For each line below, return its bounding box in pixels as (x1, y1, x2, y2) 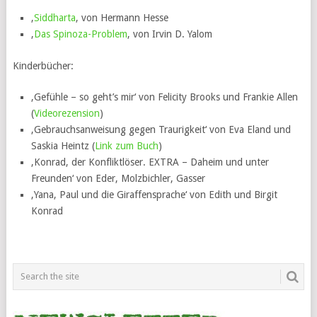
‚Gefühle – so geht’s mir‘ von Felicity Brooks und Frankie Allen (31, 91, 299, 103)
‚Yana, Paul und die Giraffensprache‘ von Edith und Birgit (31, 188, 278, 200)
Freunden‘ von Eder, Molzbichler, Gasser (31, 172, 206, 184)
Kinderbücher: (12, 59, 74, 71)
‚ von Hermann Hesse (76, 11, 169, 23)
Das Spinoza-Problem (34, 28, 128, 40)
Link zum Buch (95, 139, 159, 151)
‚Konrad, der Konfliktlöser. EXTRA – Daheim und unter (31, 156, 270, 168)
